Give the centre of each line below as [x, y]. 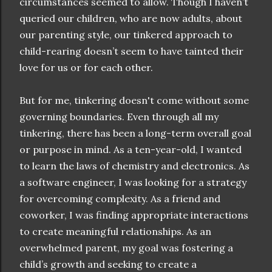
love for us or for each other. [86, 68]
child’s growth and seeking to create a [108, 264]
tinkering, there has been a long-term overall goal [135, 133]
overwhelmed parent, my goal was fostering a [126, 248]
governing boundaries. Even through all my [119, 117]
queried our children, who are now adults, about [131, 19]
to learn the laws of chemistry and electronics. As [134, 166]
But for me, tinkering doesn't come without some [134, 100]
